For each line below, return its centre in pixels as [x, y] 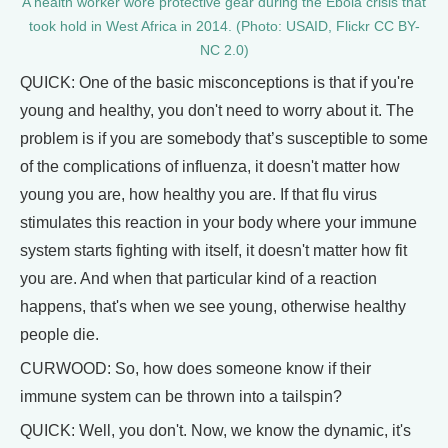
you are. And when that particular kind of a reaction [198, 279]
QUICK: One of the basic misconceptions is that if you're [217, 83]
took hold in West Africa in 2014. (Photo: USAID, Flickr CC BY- [224, 27]
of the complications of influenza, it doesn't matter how [210, 167]
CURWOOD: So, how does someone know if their [195, 369]
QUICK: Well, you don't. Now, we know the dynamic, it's [215, 431]
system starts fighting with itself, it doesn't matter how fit [213, 251]
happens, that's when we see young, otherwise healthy [213, 307]
